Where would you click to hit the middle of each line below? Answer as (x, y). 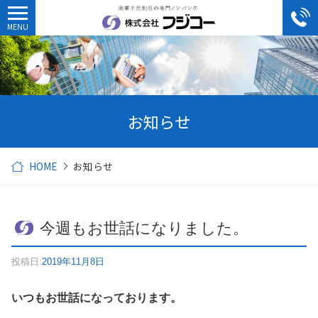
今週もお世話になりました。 (144, 228)
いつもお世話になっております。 (97, 298)
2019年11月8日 (73, 262)
